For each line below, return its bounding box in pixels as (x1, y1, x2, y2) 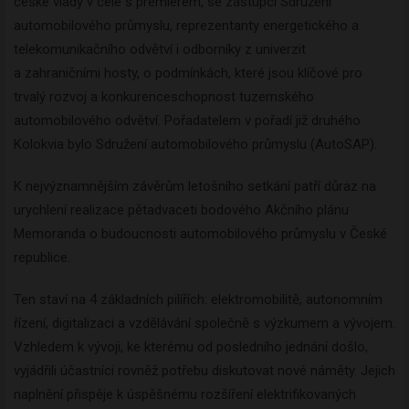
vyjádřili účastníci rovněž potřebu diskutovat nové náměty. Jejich (14, 362, 395, 380)
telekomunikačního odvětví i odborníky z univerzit (14, 41, 306, 58)
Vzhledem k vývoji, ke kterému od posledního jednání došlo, (14, 339, 368, 356)
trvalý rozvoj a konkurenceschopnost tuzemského (14, 89, 314, 106)
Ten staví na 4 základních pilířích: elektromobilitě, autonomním (14, 291, 383, 309)
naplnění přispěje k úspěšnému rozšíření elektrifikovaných (14, 386, 356, 404)
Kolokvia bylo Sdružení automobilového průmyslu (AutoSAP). (14, 136, 377, 153)
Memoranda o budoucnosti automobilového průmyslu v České (14, 225, 387, 243)
